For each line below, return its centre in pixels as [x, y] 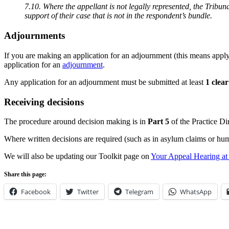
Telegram [139, 192]
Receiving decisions [44, 102]
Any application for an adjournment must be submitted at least [105, 82]
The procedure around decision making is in [76, 122]
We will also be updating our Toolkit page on [77, 156]
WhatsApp [196, 192]
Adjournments [35, 36]
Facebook [36, 192]
